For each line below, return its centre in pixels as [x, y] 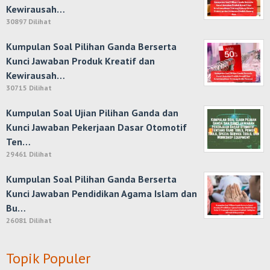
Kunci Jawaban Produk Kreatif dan [80, 61]
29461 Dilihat [29, 154]
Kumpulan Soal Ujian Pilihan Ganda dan [92, 113]
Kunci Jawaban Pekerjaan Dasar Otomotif [96, 127]
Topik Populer [48, 258]
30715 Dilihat [29, 88]
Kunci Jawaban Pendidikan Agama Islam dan [102, 193]
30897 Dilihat [29, 21]
